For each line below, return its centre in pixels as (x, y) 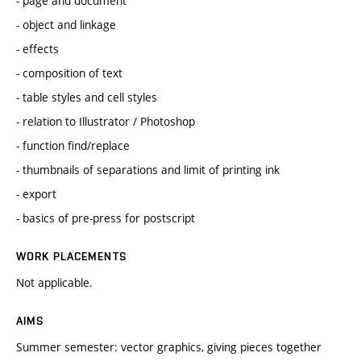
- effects (37, 49)
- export (36, 194)
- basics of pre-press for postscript (106, 218)
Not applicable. (54, 283)
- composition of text (69, 73)
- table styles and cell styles (87, 98)
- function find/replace (73, 146)
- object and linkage (66, 25)
